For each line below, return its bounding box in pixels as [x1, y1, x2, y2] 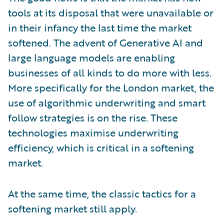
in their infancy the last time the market [8, 20, 191, 35]
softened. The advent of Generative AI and [8, 35, 203, 50]
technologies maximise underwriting [8, 125, 178, 140]
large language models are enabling [8, 50, 175, 65]
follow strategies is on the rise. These [8, 110, 177, 125]
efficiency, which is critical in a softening [8, 140, 194, 155]
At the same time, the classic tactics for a [8, 186, 196, 201]
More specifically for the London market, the [8, 80, 214, 95]
